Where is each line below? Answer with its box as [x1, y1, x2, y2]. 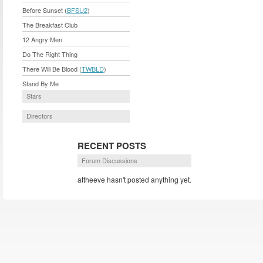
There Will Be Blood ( [22, 64, 82, 73]
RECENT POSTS [77, 139, 146, 152]
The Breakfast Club [22, 20, 77, 29]
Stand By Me [22, 79, 59, 88]
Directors [26, 111, 53, 120]
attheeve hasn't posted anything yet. [77, 174, 191, 184]
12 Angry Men [22, 35, 62, 44]
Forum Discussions [82, 156, 137, 165]
